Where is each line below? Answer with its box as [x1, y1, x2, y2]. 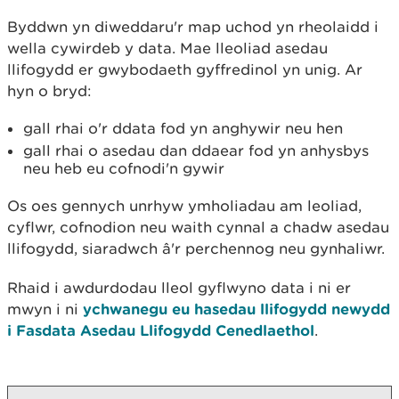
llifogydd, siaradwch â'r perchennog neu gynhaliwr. [7, 240, 389, 257]
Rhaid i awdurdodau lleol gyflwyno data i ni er [7, 279, 351, 297]
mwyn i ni [7, 300, 83, 318]
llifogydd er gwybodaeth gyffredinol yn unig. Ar [7, 61, 362, 78]
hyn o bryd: [7, 82, 96, 100]
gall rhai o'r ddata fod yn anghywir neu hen [23, 119, 343, 137]
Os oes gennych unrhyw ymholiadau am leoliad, [7, 197, 362, 215]
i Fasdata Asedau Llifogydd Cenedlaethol [7, 322, 314, 338]
